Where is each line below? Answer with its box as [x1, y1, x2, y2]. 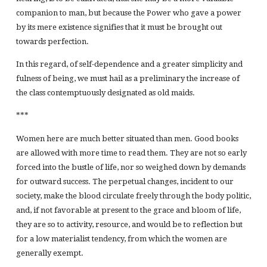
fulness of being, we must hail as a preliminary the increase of [15, 74, 240, 83]
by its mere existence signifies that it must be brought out [15, 22, 222, 32]
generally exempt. [15, 248, 83, 257]
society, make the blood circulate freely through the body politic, [15, 191, 251, 200]
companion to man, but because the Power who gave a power [15, 8, 241, 17]
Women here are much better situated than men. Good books [15, 133, 238, 143]
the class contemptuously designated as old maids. [15, 88, 195, 98]
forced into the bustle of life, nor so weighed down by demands [15, 162, 246, 172]
